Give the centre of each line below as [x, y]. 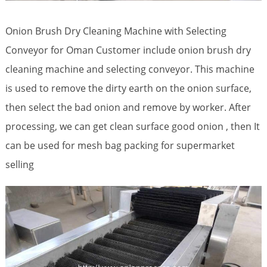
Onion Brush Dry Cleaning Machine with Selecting [116, 31]
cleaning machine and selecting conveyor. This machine [130, 69]
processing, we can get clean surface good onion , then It [132, 126]
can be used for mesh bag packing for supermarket [120, 145]
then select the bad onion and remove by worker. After [128, 107]
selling [19, 164]
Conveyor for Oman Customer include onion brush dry [128, 50]
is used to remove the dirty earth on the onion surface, [128, 88]
